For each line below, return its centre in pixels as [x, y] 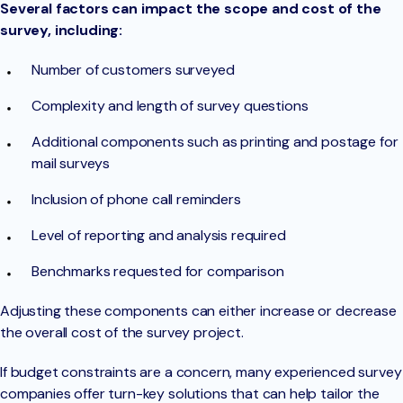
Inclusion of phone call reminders [136, 200]
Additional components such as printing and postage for [215, 142]
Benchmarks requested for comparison [158, 272]
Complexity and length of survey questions [170, 106]
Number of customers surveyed [133, 70]
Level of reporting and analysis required [159, 236]
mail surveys [71, 164]
